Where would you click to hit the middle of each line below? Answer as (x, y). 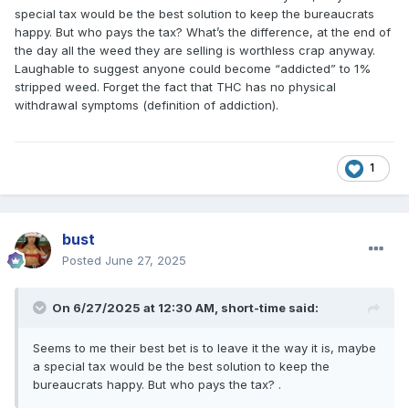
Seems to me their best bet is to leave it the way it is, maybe (204, 348)
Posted (84, 261)
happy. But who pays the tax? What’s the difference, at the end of (203, 32)
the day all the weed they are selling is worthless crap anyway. (195, 51)
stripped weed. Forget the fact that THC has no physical (175, 87)
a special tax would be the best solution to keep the (181, 367)
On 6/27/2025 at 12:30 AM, (136, 308)
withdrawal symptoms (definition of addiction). (147, 105)
